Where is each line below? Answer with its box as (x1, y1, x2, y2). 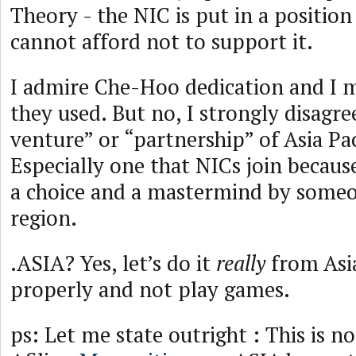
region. (10, 203, 77, 232)
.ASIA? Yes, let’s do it (10, 249, 216, 277)
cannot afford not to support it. (10, 27, 313, 56)
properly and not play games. (10, 275, 290, 304)
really (216, 249, 265, 277)
